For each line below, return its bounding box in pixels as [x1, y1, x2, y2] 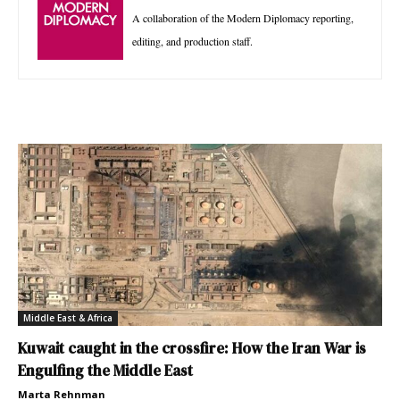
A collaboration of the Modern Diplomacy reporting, [132, 10, 354, 25]
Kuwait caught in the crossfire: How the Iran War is [18, 337, 366, 359]
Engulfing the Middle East [18, 359, 193, 381]
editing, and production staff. [132, 33, 253, 48]
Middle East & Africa [23, 311, 112, 324]
